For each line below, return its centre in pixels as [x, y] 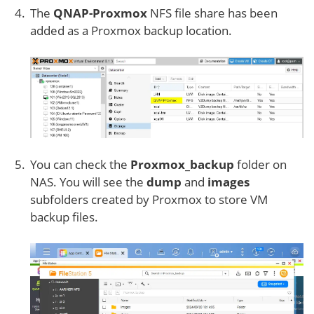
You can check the [80, 165]
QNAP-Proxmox [100, 13]
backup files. [64, 217]
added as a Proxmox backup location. [131, 31]
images [228, 182]
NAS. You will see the [88, 182]
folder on [260, 165]
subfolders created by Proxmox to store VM [149, 200]
